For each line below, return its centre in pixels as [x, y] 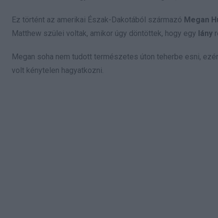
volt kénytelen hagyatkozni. [58, 71]
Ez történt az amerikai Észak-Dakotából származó [97, 20]
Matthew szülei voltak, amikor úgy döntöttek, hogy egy [105, 34]
